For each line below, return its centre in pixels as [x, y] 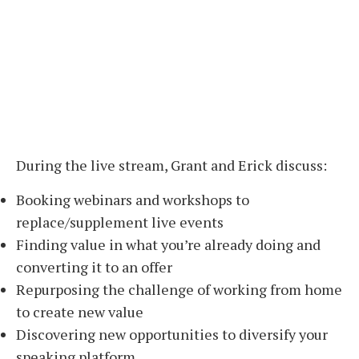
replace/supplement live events [120, 222]
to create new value [80, 311]
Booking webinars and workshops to [133, 199]
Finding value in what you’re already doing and [168, 244]
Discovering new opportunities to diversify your [172, 334]
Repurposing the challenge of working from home [179, 289]
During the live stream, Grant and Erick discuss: [171, 165]
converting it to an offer [94, 266]
